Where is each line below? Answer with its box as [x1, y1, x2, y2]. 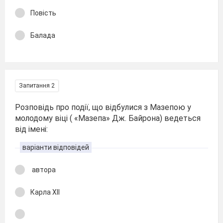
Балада [30, 31, 55, 39]
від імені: [15, 124, 48, 134]
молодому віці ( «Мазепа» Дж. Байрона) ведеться [15, 113, 201, 123]
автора [30, 166, 56, 174]
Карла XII [30, 188, 60, 196]
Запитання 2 [19, 82, 55, 89]
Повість [30, 9, 56, 17]
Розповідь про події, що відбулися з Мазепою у [15, 103, 191, 112]
